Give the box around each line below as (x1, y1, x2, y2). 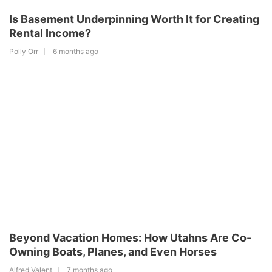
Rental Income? (9, 27, 91, 40)
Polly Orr (9, 47, 38, 56)
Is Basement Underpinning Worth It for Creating (9, 13, 259, 26)
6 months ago (53, 47, 98, 56)
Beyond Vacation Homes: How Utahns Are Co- (9, 231, 251, 245)
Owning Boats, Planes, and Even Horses (9, 245, 217, 259)
